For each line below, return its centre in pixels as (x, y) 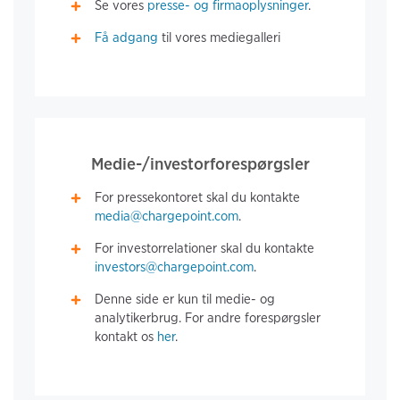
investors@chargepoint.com (175, 267)
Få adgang (127, 38)
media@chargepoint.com (167, 217)
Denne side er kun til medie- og (185, 300)
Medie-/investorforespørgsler (200, 164)
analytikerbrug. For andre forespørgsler (208, 318)
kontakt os (126, 337)
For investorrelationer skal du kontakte (205, 249)
